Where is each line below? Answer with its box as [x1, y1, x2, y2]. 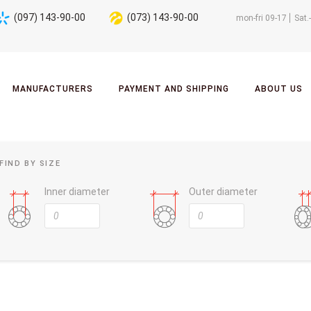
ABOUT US [255, 83, 303, 94]
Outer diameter [189, 185, 258, 197]
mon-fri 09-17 [236, 12, 287, 23]
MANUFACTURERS [12, 83, 94, 94]
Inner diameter [44, 185, 110, 197]
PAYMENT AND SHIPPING [119, 83, 230, 94]
